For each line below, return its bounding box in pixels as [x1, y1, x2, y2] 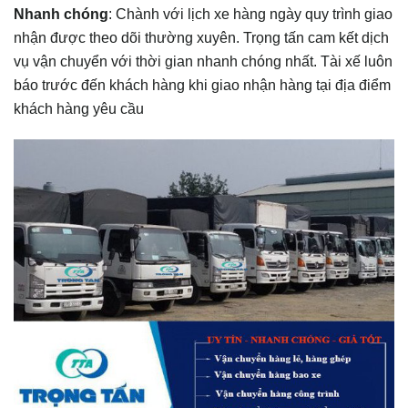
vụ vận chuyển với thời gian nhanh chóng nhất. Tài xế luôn [14, 52, 393, 69]
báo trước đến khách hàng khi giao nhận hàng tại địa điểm [14, 76, 391, 93]
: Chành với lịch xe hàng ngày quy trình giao [108, 5, 393, 22]
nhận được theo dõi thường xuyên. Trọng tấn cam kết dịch [14, 28, 389, 46]
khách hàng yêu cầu [14, 99, 144, 117]
